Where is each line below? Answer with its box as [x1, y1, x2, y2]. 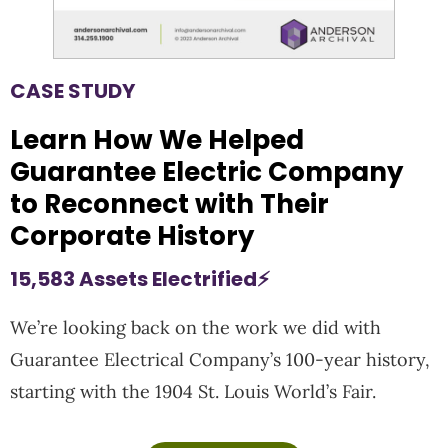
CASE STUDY [10, 76, 135, 105]
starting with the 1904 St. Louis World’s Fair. [10, 379, 381, 403]
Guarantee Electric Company [10, 153, 403, 190]
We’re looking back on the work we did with [10, 315, 381, 339]
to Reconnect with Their [10, 185, 329, 222]
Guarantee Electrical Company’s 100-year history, [10, 347, 430, 371]
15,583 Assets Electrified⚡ [10, 264, 270, 293]
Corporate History [10, 217, 254, 254]
